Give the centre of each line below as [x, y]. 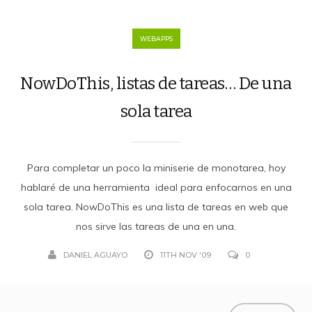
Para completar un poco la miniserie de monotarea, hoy [156, 167]
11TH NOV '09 [186, 255]
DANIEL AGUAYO [95, 255]
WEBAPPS [156, 38]
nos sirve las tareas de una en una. [156, 226]
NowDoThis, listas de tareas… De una [156, 83]
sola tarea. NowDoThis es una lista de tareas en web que [156, 206]
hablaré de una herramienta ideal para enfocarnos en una [156, 187]
